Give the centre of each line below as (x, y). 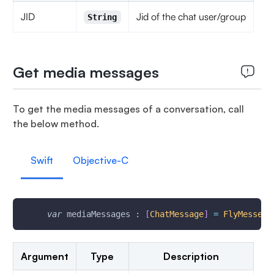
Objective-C (100, 160)
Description (191, 256)
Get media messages (86, 72)
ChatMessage (176, 214)
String (102, 17)
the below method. (56, 124)
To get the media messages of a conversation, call (128, 109)
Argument (44, 256)
